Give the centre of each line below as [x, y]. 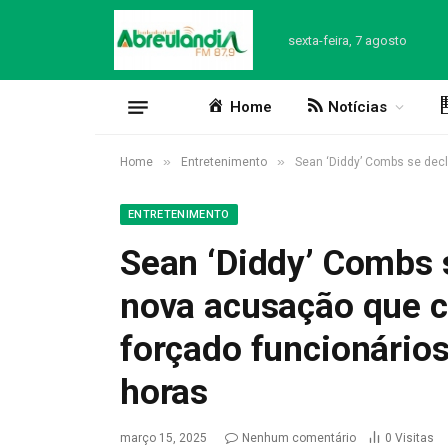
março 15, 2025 [163, 438]
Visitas [414, 438]
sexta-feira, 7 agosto [348, 40]
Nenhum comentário [299, 438]
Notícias [358, 107]
